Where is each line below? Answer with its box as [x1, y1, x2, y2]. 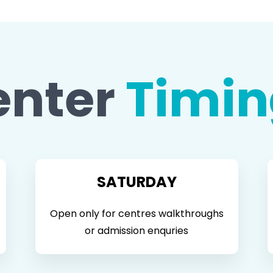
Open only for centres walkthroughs [49, 207, 224, 221]
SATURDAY [96, 172, 177, 193]
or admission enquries [85, 224, 188, 238]
